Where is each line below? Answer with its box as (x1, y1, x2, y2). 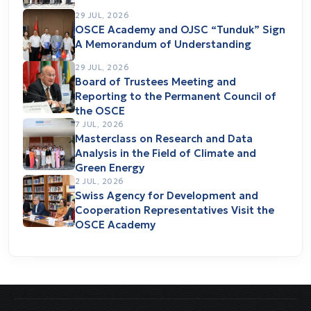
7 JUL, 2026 (75, 119, 124, 130)
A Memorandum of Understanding (75, 37, 251, 51)
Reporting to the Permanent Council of (75, 90, 276, 103)
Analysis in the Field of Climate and (75, 146, 256, 160)
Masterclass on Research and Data (75, 132, 253, 146)
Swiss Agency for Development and (75, 189, 258, 203)
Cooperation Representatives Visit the (75, 203, 274, 217)
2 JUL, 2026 (75, 176, 124, 187)
